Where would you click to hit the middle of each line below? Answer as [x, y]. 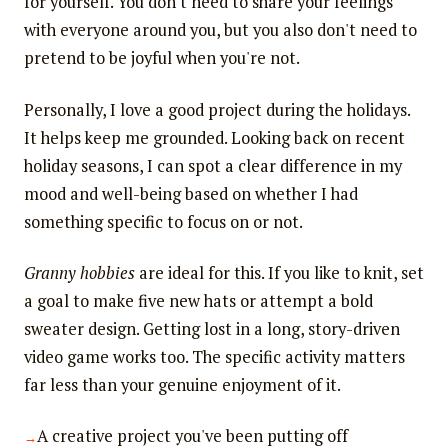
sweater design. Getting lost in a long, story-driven [211, 329]
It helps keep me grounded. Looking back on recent [214, 137]
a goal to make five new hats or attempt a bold [198, 301]
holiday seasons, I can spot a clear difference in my [212, 165]
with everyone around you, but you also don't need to [220, 30]
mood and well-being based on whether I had [190, 193]
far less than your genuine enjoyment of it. [182, 385]
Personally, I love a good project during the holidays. [216, 109]
